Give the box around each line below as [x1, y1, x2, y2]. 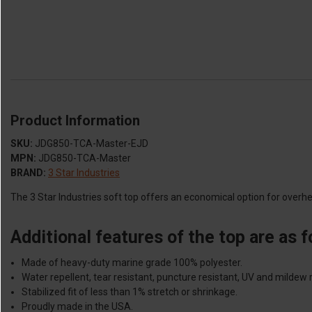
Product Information [10, 111, 140, 129]
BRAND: [10, 166, 46, 178]
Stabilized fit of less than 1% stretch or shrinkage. [22, 286, 238, 297]
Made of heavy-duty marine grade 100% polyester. [22, 256, 243, 268]
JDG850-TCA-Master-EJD [35, 137, 148, 149]
